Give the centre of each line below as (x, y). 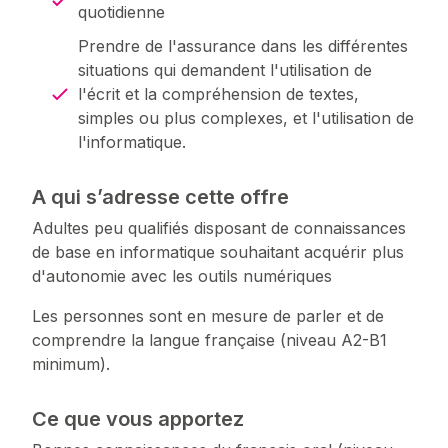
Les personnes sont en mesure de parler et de (208, 316)
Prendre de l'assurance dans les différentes (243, 46)
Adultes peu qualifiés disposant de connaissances (219, 228)
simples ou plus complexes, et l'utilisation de (246, 118)
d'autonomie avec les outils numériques (182, 276)
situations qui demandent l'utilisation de (225, 70)
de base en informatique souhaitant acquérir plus (218, 252)
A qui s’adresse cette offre (160, 197)
